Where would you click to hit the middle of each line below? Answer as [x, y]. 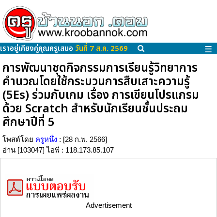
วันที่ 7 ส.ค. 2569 [101, 49]
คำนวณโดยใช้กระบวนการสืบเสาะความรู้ [96, 82]
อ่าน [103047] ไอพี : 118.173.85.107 [58, 150]
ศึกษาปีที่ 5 [29, 123]
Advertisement [108, 205]
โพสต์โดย [19, 139]
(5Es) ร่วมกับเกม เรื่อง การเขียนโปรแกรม [101, 96]
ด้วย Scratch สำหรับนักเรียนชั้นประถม [95, 109]
